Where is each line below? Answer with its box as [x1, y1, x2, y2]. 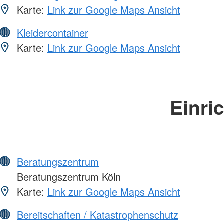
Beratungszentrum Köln [14, 169, 121, 184]
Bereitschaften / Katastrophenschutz [17, 207, 178, 222]
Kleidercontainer [17, 25, 88, 40]
